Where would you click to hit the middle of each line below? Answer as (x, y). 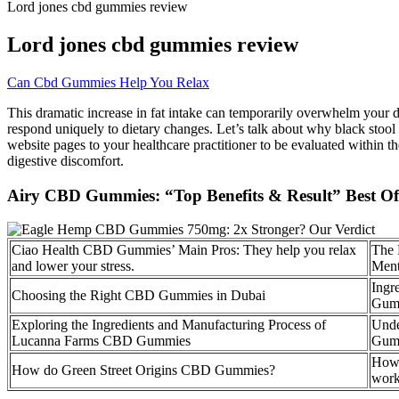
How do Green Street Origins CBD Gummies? (143, 370)
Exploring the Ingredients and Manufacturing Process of (169, 325)
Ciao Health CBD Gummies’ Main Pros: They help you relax (184, 250)
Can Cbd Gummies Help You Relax (108, 82)
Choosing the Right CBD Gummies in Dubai (138, 296)
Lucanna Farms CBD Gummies (101, 341)
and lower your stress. (73, 266)
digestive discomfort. (65, 160)
